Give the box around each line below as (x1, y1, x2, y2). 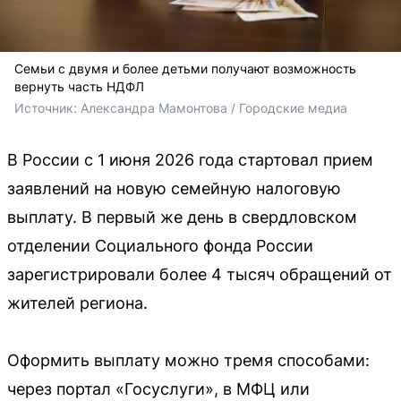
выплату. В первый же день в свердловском (7, 207, 357, 226)
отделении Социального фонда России (7, 235, 313, 255)
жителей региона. (7, 293, 148, 312)
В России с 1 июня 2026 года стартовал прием (7, 149, 373, 169)
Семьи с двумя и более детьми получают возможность (14, 60, 356, 76)
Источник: (14, 99, 81, 115)
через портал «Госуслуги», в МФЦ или (7, 379, 310, 398)
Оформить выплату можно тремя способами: (7, 350, 370, 370)
